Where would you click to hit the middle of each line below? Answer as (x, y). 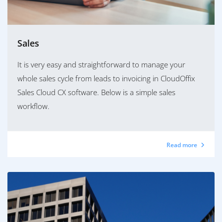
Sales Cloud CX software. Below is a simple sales (96, 92)
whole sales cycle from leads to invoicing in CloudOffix (106, 79)
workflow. (33, 106)
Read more (183, 145)
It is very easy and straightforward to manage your (101, 65)
